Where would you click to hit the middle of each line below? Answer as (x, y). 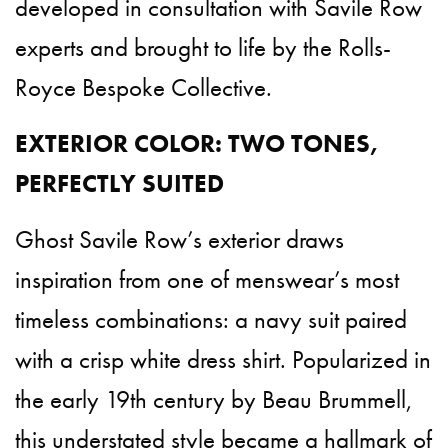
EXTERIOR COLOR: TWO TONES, (197, 144)
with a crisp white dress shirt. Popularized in (223, 360)
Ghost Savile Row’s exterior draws (180, 240)
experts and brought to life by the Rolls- (203, 48)
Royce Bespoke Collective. (144, 88)
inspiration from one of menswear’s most (207, 280)
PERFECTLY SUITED (120, 184)
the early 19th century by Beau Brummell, (214, 400)
